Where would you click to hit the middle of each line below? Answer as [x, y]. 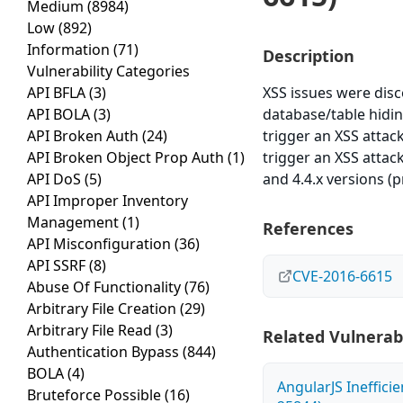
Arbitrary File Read [91, 331]
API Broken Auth [85, 136]
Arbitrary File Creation [103, 309]
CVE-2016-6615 [343, 277]
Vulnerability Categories [108, 72]
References [309, 229]
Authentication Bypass [105, 352]
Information [70, 50]
